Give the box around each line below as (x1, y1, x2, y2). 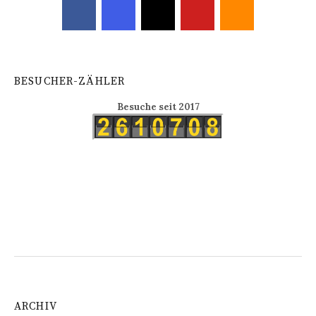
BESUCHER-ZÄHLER (14, 75, 126, 89)
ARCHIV (14, 300, 57, 314)
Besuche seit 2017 (116, 101, 200, 114)
